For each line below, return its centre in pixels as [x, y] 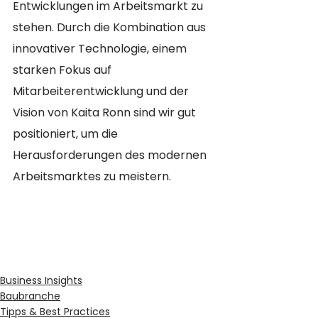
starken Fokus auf [64, 70]
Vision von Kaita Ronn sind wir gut [106, 112]
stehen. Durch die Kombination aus [111, 27]
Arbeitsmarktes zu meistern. [92, 176]
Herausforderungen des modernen [111, 155]
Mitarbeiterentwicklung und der [102, 91]
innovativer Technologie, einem [101, 48]
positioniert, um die [67, 133]
